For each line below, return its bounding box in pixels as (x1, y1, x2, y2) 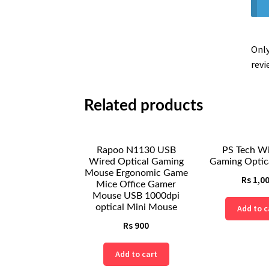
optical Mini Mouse (95, 202, 177, 212)
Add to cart (115, 249, 157, 260)
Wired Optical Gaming (88, 157, 184, 166)
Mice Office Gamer (96, 180, 177, 189)
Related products (84, 98, 204, 114)
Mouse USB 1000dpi (92, 191, 180, 201)
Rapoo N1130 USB (96, 145, 176, 155)
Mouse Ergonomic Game (84, 168, 188, 178)
